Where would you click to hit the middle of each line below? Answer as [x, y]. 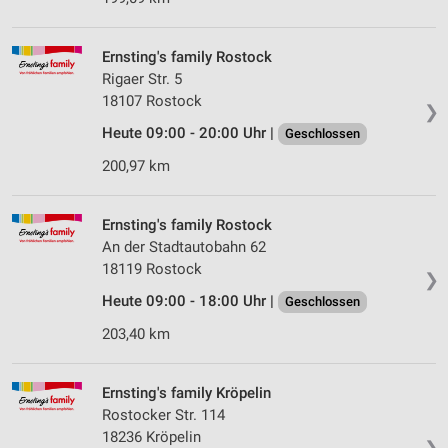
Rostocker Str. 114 [163, 415]
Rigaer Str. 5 [142, 79]
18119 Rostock [152, 269]
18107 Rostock [152, 101]
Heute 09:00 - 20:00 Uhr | [190, 133]
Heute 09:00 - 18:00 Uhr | [190, 301]
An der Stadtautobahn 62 [184, 247]
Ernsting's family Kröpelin [186, 393]
